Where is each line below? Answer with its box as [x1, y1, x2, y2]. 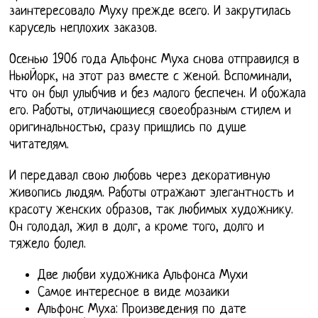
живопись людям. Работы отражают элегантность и [9, 185, 295, 201]
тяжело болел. [9, 236, 87, 252]
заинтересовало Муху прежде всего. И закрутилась [9, 4, 292, 19]
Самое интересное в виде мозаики [38, 285, 230, 300]
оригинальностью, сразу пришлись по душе [9, 120, 247, 136]
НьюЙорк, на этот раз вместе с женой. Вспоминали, [9, 69, 292, 84]
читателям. [9, 137, 70, 153]
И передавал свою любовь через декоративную [9, 168, 271, 184]
